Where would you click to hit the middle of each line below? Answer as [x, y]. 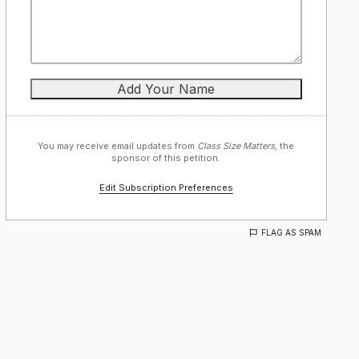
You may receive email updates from [118, 146]
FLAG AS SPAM [291, 232]
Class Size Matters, [238, 146]
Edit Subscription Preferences [166, 188]
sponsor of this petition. [166, 158]
